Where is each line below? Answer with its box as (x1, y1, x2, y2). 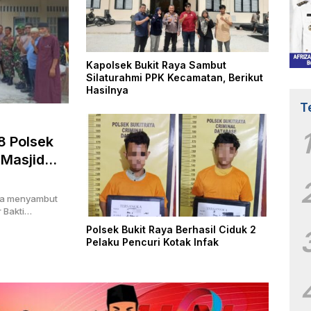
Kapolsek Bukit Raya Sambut (86, 59, 226, 72)
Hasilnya (86, 84, 128, 96)
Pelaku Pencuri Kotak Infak (86, 236, 219, 249)
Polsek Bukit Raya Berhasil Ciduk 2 (86, 224, 256, 236)
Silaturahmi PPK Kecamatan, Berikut (86, 72, 263, 84)
